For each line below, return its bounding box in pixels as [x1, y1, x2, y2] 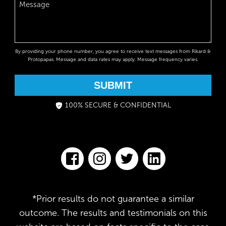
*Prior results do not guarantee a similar [32, 193, 194, 205]
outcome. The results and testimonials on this [19, 207, 207, 219]
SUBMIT [94, 80, 132, 91]
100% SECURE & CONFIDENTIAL [65, 101, 171, 110]
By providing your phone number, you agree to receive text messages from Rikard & [15, 48, 211, 55]
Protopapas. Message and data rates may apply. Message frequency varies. [27, 56, 198, 63]
